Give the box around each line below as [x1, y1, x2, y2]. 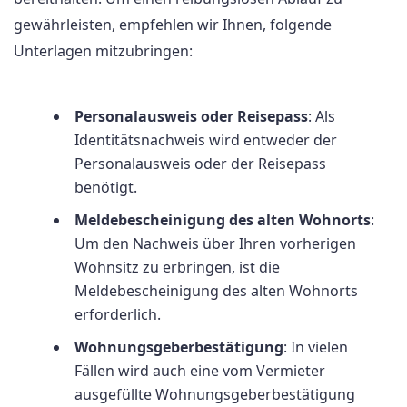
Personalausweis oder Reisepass [74, 105, 308, 126]
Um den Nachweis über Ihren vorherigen [74, 233, 356, 253]
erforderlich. [74, 303, 161, 324]
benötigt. [74, 176, 137, 197]
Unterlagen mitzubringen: [14, 40, 193, 61]
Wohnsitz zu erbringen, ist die [74, 256, 280, 277]
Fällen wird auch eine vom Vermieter [74, 360, 325, 381]
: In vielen [283, 336, 348, 357]
